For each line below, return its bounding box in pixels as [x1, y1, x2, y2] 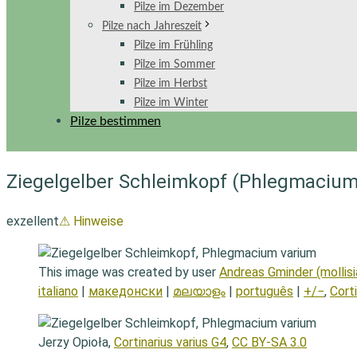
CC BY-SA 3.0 [232, 334, 307, 350]
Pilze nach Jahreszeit [102, 21, 202, 32]
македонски [88, 283, 163, 299]
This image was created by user [38, 264, 219, 280]
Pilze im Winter [134, 97, 208, 108]
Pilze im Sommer [134, 59, 215, 70]
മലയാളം [173, 283, 226, 299]
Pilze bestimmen [70, 115, 161, 127]
